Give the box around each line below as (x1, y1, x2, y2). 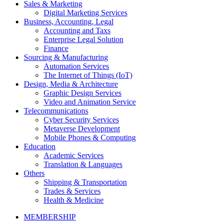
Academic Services (44, 151, 104, 160)
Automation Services (44, 62, 109, 71)
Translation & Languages (44, 160, 122, 169)
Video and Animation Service (44, 98, 136, 107)
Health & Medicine (44, 196, 104, 205)
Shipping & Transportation (44, 178, 127, 187)
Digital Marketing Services (44, 8, 127, 17)
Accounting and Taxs (44, 26, 111, 35)
